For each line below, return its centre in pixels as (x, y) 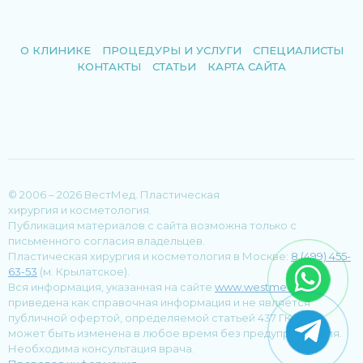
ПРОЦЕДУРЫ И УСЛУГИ (171, 50)
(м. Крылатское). (83, 271)
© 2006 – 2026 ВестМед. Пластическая (114, 194)
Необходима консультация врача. (101, 348)
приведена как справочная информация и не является (159, 302)
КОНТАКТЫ (109, 66)
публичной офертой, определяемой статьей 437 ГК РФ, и (166, 318)
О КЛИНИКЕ (55, 50)
